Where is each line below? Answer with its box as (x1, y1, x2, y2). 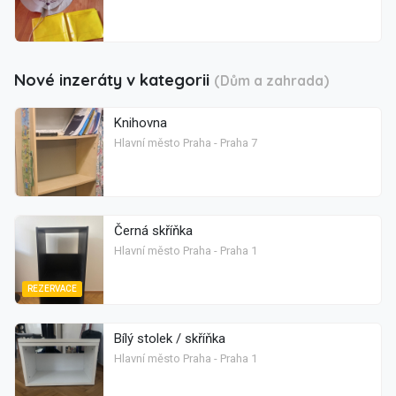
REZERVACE (27, 284, 77, 294)
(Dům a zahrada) (214, 72, 329, 90)
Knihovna (114, 115, 167, 132)
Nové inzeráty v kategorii (14, 70, 214, 91)
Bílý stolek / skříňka (114, 331, 225, 347)
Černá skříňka (114, 223, 193, 240)
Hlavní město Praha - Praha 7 (114, 136, 257, 150)
